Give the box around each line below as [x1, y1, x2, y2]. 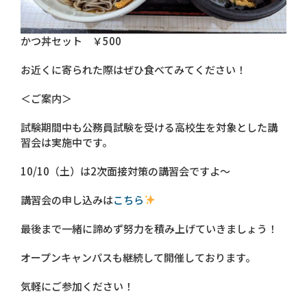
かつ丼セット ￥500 [21, 33, 121, 48]
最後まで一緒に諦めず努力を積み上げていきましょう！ [21, 221, 278, 236]
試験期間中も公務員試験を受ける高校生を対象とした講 [21, 119, 278, 134]
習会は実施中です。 [21, 134, 112, 149]
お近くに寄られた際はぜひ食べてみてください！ [21, 62, 246, 77]
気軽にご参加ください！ [21, 278, 134, 293]
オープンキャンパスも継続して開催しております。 [21, 249, 256, 265]
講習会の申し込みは [21, 192, 113, 207]
